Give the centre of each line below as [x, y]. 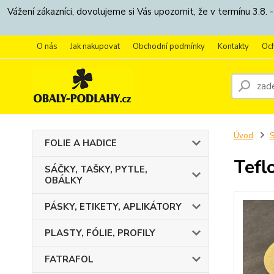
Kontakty [233, 46]
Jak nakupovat [95, 46]
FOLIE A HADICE [81, 143]
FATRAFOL [69, 259]
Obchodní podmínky [169, 46]
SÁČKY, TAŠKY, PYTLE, [96, 169]
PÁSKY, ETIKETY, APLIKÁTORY [113, 207]
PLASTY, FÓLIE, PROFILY [100, 233]
